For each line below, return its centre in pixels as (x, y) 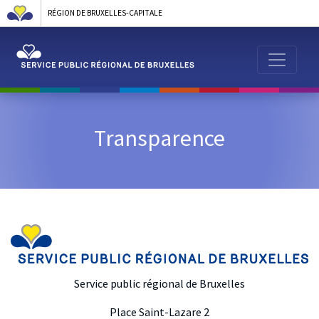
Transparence (159, 138)
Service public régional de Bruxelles (159, 284)
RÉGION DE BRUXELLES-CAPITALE (105, 12)
